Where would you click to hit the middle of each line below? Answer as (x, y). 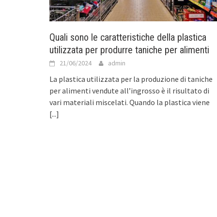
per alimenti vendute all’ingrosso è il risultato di (129, 91)
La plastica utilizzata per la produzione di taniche (131, 79)
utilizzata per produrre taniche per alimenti (129, 50)
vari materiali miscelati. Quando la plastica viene (130, 102)
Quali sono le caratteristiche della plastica (128, 38)
